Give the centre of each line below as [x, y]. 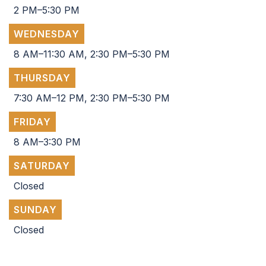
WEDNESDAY [47, 34]
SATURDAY [42, 166]
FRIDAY [32, 122]
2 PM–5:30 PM [47, 10]
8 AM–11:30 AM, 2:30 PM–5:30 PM [92, 54]
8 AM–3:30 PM [47, 142]
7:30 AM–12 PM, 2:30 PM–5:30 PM [92, 98]
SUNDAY [35, 210]
